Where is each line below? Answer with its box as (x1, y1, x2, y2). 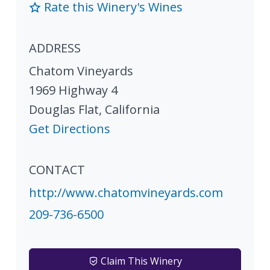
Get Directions (29, 120, 110, 137)
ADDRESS (29, 39, 81, 56)
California (105, 101, 160, 118)
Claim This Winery (98, 254, 182, 268)
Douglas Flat (29, 101, 99, 118)
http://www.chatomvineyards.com (29, 184, 223, 201)
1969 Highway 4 (29, 81, 118, 98)
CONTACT (29, 161, 85, 178)
